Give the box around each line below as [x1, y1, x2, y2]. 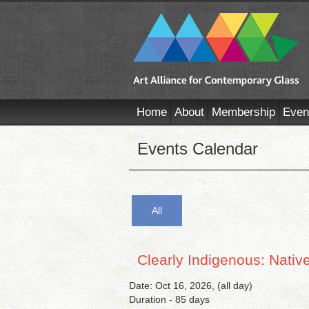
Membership [211, 106, 275, 119]
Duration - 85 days [129, 294, 210, 305]
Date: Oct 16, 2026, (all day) [129, 280, 252, 291]
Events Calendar [137, 139, 258, 158]
